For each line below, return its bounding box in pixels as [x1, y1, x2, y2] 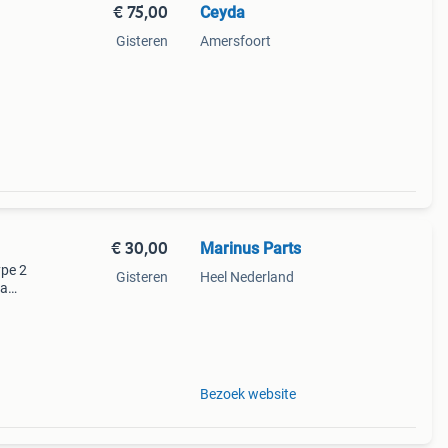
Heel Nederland [199, 269, 294, 285]
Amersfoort [199, 33, 271, 49]
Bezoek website [199, 386, 296, 402]
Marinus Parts [199, 239, 301, 258]
